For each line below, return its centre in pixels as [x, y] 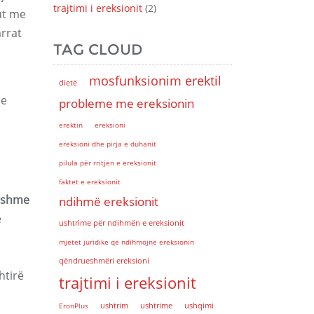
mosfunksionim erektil [155, 81]
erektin [71, 125]
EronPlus [74, 306]
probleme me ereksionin [127, 103]
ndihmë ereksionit [109, 202]
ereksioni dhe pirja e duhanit [108, 144]
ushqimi [199, 306]
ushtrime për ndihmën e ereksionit [122, 223]
